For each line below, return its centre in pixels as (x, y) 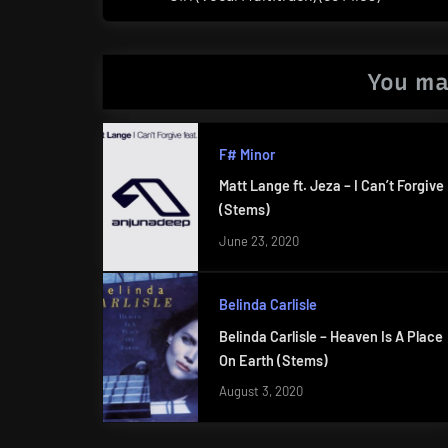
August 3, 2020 (260, 391)
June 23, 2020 (258, 240)
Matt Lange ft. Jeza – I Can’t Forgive (331, 186)
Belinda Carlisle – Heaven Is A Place (330, 337)
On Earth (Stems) (273, 361)
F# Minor (246, 154)
